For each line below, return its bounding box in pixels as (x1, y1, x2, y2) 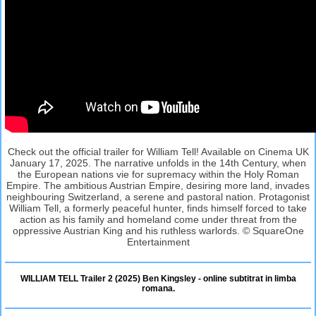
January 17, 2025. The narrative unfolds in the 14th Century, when (10, 157, 306, 169)
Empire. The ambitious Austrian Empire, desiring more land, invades (6, 179, 310, 191)
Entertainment (126, 236, 190, 248)
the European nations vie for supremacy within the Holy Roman (17, 168, 299, 180)
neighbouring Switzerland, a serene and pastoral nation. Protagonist (6, 190, 310, 202)
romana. (141, 283, 175, 293)
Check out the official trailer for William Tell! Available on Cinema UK (7, 145, 309, 157)
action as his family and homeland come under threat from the (19, 213, 297, 225)
